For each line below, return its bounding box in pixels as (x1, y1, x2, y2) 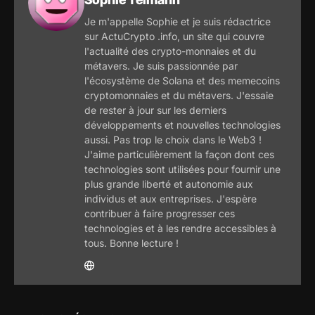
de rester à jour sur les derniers (84, 103, 226, 116)
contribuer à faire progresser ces (84, 207, 235, 219)
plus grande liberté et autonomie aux (84, 177, 253, 190)
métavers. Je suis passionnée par (84, 59, 238, 72)
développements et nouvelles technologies (84, 118, 281, 131)
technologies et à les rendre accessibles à (84, 221, 276, 234)
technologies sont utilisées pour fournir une (84, 162, 281, 175)
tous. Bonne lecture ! (84, 236, 179, 249)
